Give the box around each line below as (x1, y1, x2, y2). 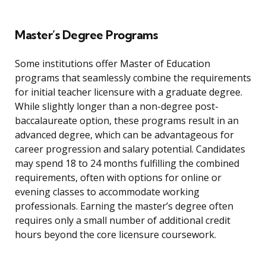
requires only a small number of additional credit (15, 214, 230, 227)
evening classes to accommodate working (15, 185, 199, 199)
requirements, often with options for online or (15, 171, 221, 185)
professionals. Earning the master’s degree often (15, 199, 233, 213)
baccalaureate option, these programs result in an (15, 114, 239, 128)
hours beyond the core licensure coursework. (15, 228, 216, 242)
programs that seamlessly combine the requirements (15, 71, 251, 85)
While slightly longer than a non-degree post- (15, 100, 218, 113)
